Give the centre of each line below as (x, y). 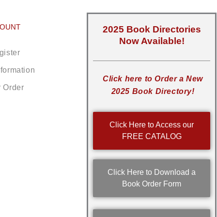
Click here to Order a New (153, 79)
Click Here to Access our (152, 125)
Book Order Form (152, 184)
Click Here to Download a (152, 172)
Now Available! (152, 41)
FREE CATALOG (152, 137)
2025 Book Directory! (153, 92)
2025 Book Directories (152, 30)
